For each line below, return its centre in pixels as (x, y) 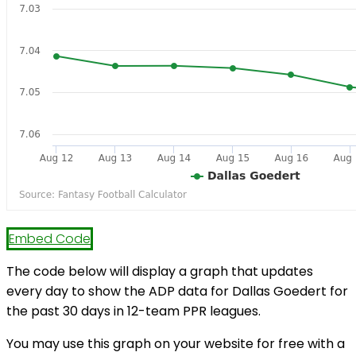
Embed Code (50, 239)
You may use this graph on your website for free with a (176, 344)
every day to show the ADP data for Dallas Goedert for (177, 292)
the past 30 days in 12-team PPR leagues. (133, 311)
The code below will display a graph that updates (160, 272)
